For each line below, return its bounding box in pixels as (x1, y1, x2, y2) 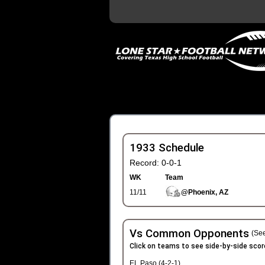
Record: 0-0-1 (129, 158, 189, 167)
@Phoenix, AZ (180, 188, 228, 196)
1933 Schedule (129, 141, 204, 154)
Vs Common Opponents (129, 227, 249, 240)
